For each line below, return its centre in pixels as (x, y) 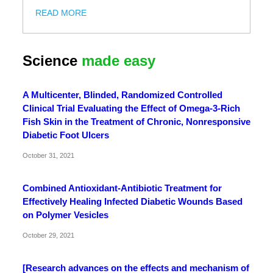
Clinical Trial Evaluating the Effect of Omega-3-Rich (131, 108)
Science (52, 61)
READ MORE (61, 13)
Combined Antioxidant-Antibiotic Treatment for (122, 188)
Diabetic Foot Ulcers (66, 135)
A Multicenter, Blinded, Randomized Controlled (122, 95)
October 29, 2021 (48, 236)
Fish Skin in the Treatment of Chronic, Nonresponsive (136, 122)
